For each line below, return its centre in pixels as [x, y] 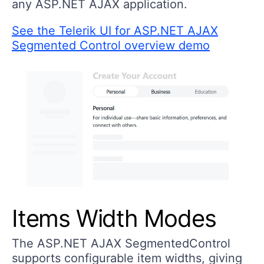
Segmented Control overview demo [111, 46]
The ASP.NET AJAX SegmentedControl [121, 243]
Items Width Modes [114, 218]
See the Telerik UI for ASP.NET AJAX [115, 31]
